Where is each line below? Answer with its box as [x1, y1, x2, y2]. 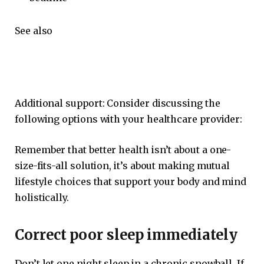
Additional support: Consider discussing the [15, 97, 220, 110]
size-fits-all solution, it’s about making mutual [15, 159, 230, 171]
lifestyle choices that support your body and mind [15, 175, 247, 187]
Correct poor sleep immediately [15, 226, 237, 245]
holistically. [15, 191, 69, 203]
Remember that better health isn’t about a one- [15, 143, 232, 156]
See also [15, 24, 53, 37]
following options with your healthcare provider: [15, 113, 243, 126]
